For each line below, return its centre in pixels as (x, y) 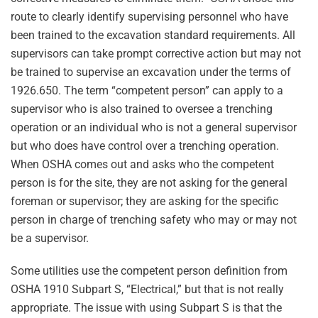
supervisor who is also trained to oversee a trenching (142, 109)
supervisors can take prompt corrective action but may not (156, 54)
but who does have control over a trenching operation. (145, 146)
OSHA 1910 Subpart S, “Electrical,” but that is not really (147, 289)
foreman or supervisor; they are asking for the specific (144, 201)
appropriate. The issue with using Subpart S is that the (146, 308)
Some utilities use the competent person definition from (149, 271)
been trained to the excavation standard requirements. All (153, 35)
